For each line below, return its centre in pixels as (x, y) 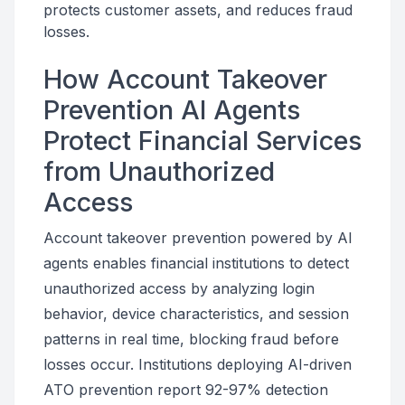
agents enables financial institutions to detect (196, 263)
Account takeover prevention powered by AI (198, 238)
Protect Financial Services (202, 141)
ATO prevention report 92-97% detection (186, 390)
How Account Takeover (185, 79)
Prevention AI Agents (172, 110)
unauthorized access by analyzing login (179, 288)
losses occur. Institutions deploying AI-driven (198, 364)
